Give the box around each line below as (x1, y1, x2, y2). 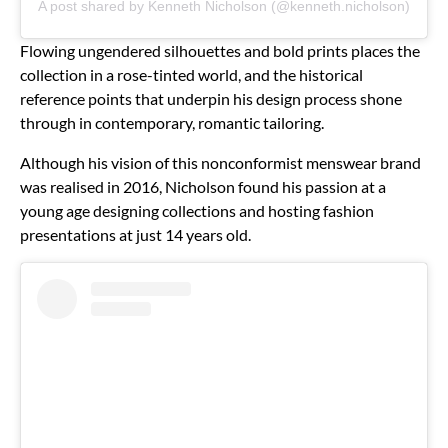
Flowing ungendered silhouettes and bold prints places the (20, 41, 420, 61)
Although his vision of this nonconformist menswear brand (20, 153, 421, 173)
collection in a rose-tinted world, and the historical (20, 65, 363, 85)
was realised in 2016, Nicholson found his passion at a (20, 177, 386, 197)
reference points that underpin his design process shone (20, 89, 402, 109)
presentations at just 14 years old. (20, 225, 251, 245)
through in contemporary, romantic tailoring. (20, 113, 324, 133)
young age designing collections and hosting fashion (20, 201, 374, 221)
